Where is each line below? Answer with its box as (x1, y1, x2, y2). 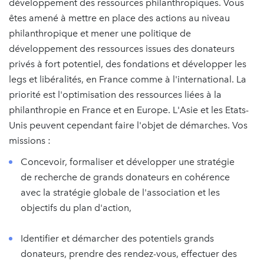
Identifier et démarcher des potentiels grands (21, 233, 214, 244)
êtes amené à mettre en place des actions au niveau (9, 12, 230, 24)
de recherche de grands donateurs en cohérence (21, 171, 230, 183)
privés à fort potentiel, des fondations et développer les (9, 58, 246, 70)
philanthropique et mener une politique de (9, 28, 191, 39)
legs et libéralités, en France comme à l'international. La (9, 74, 246, 85)
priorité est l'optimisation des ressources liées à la (9, 89, 222, 100)
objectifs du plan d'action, (21, 202, 131, 213)
